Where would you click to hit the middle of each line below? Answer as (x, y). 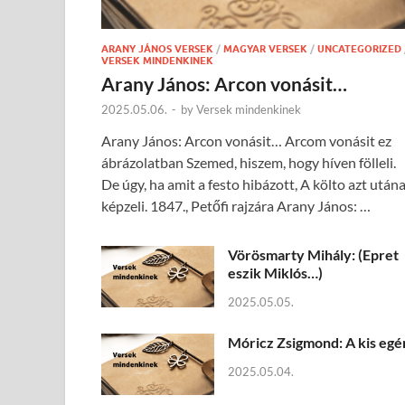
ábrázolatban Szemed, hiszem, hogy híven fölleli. (249, 163)
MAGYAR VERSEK (265, 49)
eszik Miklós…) (275, 273)
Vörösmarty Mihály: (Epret (313, 255)
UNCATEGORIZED (359, 49)
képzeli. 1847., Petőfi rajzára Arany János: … (236, 206)
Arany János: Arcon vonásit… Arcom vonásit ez (246, 141)
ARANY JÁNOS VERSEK (157, 49)
